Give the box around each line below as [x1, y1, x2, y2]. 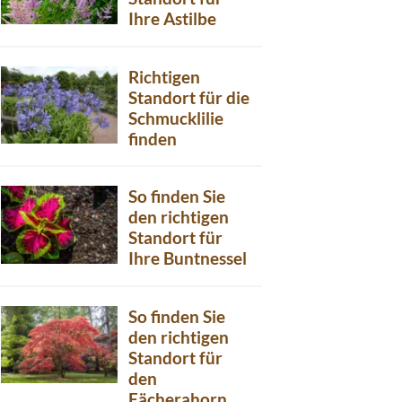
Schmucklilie [128, 107, 223, 128]
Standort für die [128, 86, 249, 108]
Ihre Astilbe [128, 8, 216, 30]
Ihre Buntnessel [128, 248, 247, 269]
